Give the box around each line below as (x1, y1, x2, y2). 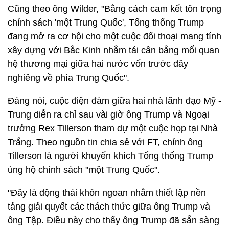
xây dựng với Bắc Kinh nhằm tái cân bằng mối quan (8, 45, 219, 55)
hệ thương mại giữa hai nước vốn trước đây (8, 59, 188, 69)
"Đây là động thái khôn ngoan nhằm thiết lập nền (8, 188, 206, 198)
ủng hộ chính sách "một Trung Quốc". (8, 165, 163, 175)
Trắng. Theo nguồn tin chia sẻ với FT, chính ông (8, 137, 203, 147)
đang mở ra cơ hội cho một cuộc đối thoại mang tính (8, 31, 221, 41)
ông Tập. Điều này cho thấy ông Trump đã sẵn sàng (8, 215, 219, 225)
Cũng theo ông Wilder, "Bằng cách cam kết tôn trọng (8, 4, 221, 14)
